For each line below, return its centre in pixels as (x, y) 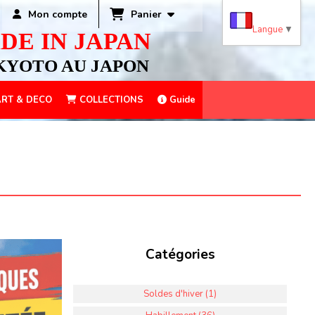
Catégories (180, 255)
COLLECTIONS (110, 100)
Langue (268, 29)
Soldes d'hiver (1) (180, 294)
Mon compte (58, 14)
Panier (149, 14)
